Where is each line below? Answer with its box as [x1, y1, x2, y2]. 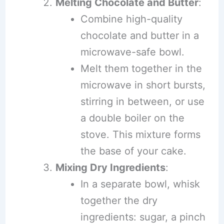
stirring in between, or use [80, 95, 204, 107]
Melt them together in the [80, 62, 202, 74]
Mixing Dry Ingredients [55, 161, 165, 173]
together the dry [80, 194, 157, 206]
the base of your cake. [80, 144, 186, 157]
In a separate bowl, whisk [80, 177, 200, 190]
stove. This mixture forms [80, 128, 200, 140]
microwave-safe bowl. [80, 45, 184, 58]
